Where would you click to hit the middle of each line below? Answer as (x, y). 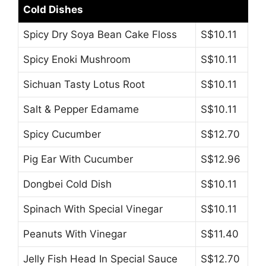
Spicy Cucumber (62, 134)
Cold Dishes (53, 10)
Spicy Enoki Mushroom (77, 60)
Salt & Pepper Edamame (81, 110)
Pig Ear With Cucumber (78, 159)
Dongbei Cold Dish (67, 184)
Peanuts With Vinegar (75, 234)
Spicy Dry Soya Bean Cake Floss (100, 35)
